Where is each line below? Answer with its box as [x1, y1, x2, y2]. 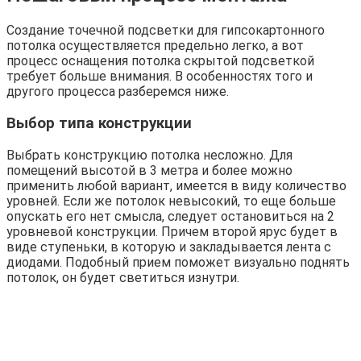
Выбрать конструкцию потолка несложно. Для [6, 147, 293, 163]
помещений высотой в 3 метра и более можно [6, 162, 293, 178]
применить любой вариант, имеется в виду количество [6, 177, 346, 193]
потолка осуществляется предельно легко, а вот [6, 38, 304, 54]
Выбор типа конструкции [6, 114, 192, 132]
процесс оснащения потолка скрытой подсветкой [6, 53, 314, 69]
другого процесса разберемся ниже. [6, 84, 229, 100]
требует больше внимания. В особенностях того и [6, 68, 313, 85]
